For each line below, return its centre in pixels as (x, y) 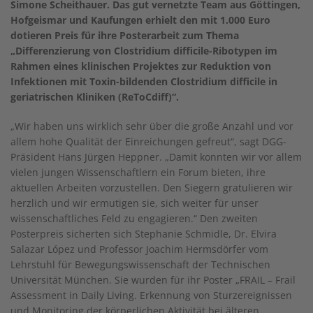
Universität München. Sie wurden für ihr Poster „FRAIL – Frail (153, 280)
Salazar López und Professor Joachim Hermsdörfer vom (139, 249)
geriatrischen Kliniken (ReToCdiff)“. (95, 97)
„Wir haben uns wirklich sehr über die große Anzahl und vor (152, 126)
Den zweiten (229, 218)
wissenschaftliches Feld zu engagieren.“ (105, 218)
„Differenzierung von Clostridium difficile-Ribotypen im (144, 51)
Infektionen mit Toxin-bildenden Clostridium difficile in (144, 81)
